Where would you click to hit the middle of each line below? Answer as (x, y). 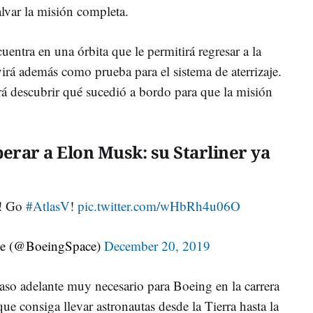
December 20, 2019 (157, 245)
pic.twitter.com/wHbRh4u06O (159, 205)
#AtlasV (48, 205)
